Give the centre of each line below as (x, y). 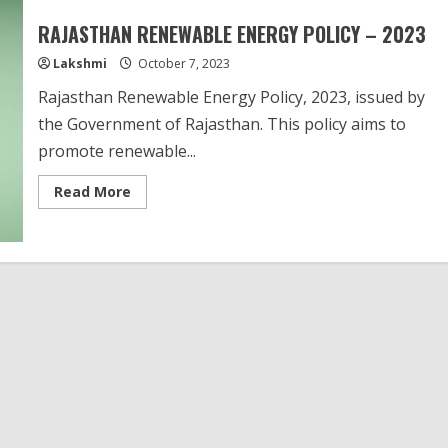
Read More (92, 191)
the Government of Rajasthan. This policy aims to (221, 124)
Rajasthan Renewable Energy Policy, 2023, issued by (231, 97)
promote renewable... (116, 151)
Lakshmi (79, 63)
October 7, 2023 (182, 63)
